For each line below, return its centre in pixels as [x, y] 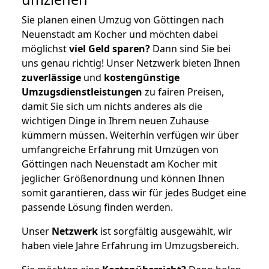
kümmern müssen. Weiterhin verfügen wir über [130, 135]
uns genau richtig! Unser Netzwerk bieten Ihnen [131, 63]
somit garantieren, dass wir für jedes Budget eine [134, 192]
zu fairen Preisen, [183, 92]
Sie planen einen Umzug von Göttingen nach [123, 20]
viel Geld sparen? [110, 48]
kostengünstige [142, 77]
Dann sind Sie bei [190, 48]
